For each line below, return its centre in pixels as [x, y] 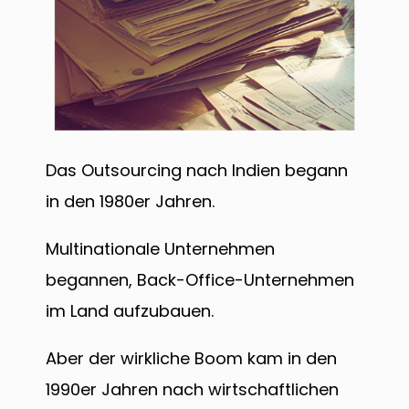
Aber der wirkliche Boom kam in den [191, 358]
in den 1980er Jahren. [132, 201]
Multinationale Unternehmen [160, 248]
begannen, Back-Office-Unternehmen [200, 279]
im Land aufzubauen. [132, 310]
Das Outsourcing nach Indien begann [197, 170]
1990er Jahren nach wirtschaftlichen [192, 389]
